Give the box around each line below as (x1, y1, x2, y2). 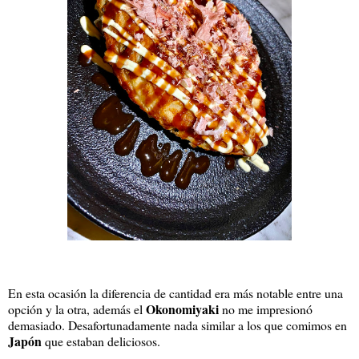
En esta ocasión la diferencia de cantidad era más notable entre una (8, 284, 343, 301)
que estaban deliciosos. (42, 332, 168, 349)
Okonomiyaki (146, 299, 219, 318)
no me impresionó (219, 300, 313, 317)
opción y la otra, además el (8, 300, 146, 317)
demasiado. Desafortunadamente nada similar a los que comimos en (8, 316, 347, 333)
